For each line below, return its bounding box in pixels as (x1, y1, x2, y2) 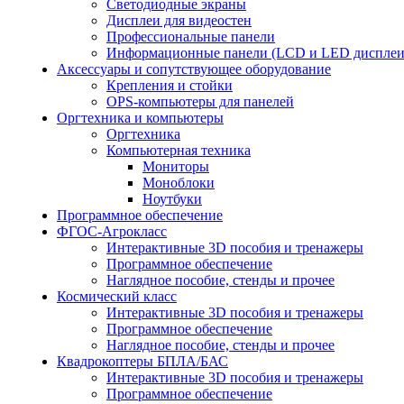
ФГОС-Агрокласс (57, 223, 167, 239)
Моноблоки (142, 174, 215, 190)
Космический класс (57, 288, 177, 304)
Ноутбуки (142, 190, 202, 207)
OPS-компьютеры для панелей (106, 93, 294, 109)
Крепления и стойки (106, 77, 233, 93)
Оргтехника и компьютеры (57, 109, 224, 125)
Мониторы (142, 158, 209, 174)
